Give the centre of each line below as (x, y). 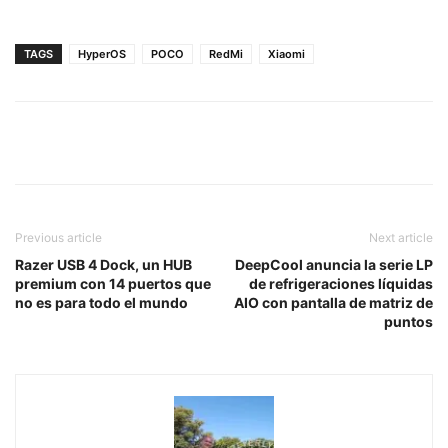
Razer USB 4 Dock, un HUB (103, 264)
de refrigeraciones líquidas (341, 283)
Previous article (58, 237)
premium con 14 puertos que (113, 283)
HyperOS (102, 53)
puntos (408, 321)
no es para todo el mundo (101, 302)
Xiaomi (286, 53)
